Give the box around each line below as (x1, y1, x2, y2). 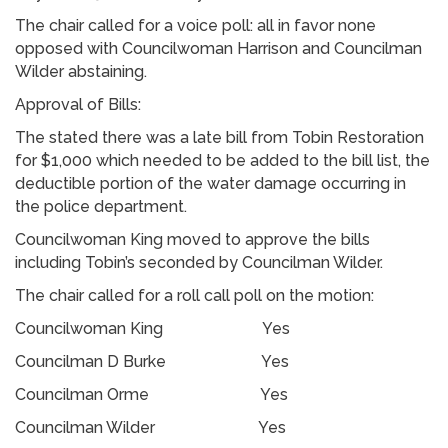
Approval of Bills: (15, 94, 141, 114)
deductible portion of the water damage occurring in (15, 173, 406, 193)
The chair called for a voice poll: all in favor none (15, 15, 376, 35)
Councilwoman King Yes (15, 318, 322, 338)
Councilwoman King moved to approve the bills (15, 229, 370, 249)
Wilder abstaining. (15, 61, 147, 81)
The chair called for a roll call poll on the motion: (15, 285, 378, 305)
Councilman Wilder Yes (15, 417, 286, 437)
